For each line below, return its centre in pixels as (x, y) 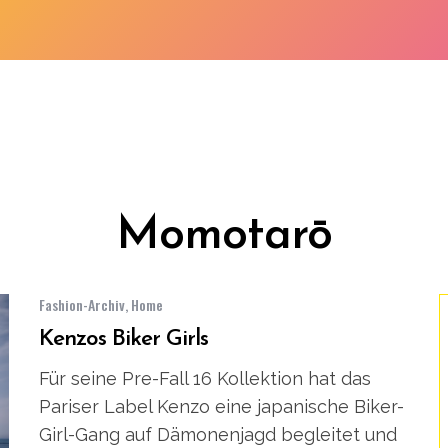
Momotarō (224, 237)
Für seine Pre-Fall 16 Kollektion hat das (205, 379)
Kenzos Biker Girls (123, 340)
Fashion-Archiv (82, 305)
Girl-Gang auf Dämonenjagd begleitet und (218, 435)
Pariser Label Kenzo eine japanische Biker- (221, 407)
